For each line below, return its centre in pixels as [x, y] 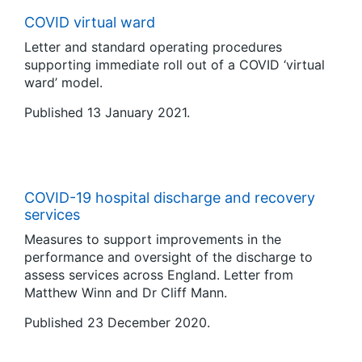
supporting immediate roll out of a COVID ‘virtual [175, 65]
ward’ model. [63, 82]
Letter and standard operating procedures [153, 47]
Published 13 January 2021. [107, 112]
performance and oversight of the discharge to [168, 257]
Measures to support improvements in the [153, 239]
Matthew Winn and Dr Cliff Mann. [126, 293]
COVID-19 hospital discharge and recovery [170, 198]
